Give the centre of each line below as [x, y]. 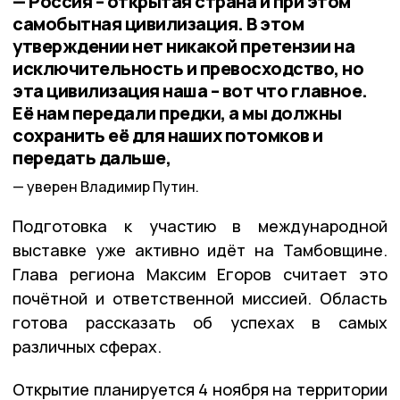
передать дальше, [92, 157]
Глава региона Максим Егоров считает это [200, 275]
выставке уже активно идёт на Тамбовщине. [200, 250]
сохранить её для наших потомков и [168, 135]
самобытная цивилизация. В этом [158, 23]
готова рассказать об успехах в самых [200, 323]
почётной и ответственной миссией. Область [200, 299]
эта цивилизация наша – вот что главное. [190, 90]
